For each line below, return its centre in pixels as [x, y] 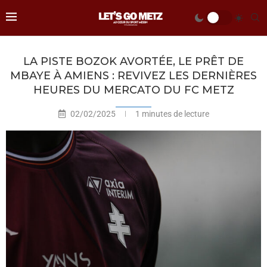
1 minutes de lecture [171, 114]
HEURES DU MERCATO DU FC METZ [133, 90]
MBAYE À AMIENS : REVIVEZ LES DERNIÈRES [133, 75]
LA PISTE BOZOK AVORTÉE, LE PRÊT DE [133, 61]
